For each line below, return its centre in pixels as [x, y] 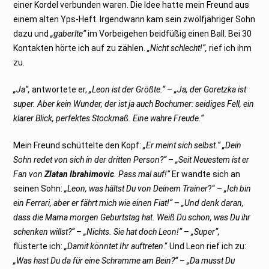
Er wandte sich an [205, 174]
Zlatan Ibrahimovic [80, 174]
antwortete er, [60, 89]
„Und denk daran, [213, 203]
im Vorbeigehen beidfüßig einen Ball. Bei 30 [169, 33]
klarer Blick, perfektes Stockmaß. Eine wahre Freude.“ [109, 118]
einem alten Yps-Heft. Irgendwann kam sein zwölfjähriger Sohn [134, 19]
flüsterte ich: [39, 246]
